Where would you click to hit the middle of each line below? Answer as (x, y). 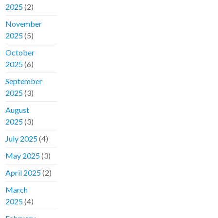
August (18, 110)
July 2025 (22, 139)
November (24, 24)
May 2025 (23, 156)
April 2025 (23, 173)
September (24, 81)
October (20, 53)
